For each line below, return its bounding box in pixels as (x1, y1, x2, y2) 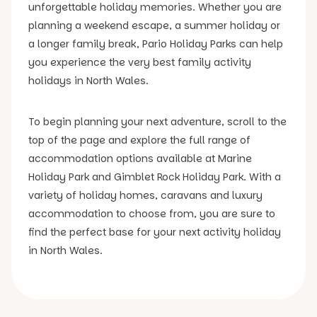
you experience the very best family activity (28, 54, 251, 69)
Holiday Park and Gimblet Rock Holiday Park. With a (28, 169, 281, 184)
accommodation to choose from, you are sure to (28, 206, 275, 221)
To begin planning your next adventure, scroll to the (28, 114, 287, 129)
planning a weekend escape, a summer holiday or (28, 18, 280, 33)
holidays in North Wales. (28, 73, 149, 88)
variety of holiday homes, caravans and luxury (28, 188, 263, 202)
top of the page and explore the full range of (28, 132, 250, 147)
